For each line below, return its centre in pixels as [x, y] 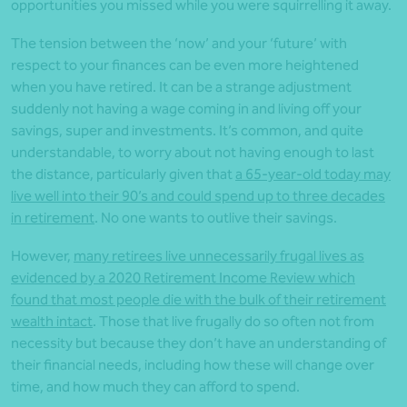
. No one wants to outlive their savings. [216, 218]
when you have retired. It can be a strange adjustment [181, 87]
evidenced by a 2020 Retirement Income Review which [183, 278]
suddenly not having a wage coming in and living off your [186, 109]
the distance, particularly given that [123, 174]
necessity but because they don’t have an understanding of [199, 343]
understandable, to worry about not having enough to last [193, 153]
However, [42, 256]
